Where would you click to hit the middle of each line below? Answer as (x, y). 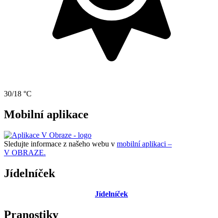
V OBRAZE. (25, 153)
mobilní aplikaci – (144, 144)
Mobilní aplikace (46, 115)
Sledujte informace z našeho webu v (60, 144)
